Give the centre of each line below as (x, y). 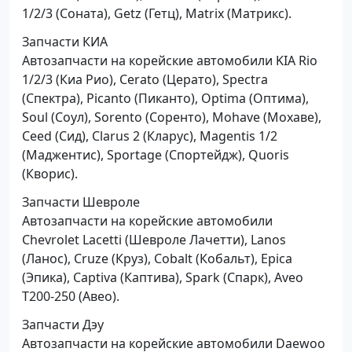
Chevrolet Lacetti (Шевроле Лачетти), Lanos (154, 239)
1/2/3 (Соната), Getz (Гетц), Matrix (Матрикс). (157, 13)
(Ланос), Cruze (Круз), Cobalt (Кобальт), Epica (157, 258)
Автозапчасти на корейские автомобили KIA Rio (170, 60)
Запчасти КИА (65, 41)
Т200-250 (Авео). (71, 296)
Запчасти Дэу (63, 324)
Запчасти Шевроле (81, 202)
